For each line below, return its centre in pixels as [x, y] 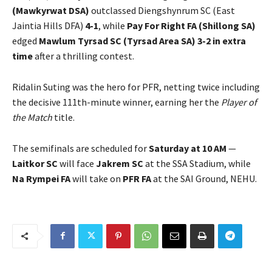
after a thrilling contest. [83, 56]
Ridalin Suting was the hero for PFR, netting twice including [136, 87]
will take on [97, 178]
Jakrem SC [120, 163]
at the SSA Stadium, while [197, 163]
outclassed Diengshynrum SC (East [162, 10]
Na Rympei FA [41, 178]
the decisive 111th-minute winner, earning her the [117, 102]
